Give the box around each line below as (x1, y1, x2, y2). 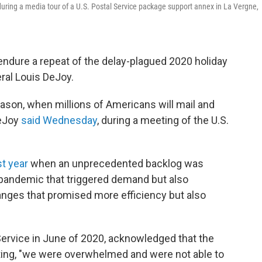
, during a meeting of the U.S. (97, 114, 229, 126)
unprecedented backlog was (72, 157, 204, 170)
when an (28, 157, 70, 170)
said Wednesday (21, 114, 97, 126)
